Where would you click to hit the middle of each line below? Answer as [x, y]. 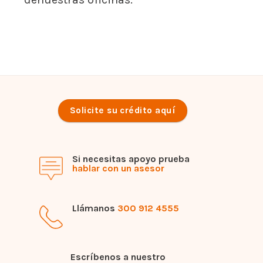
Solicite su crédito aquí [123, 110]
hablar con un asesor [119, 168]
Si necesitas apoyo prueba [131, 159]
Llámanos [95, 208]
